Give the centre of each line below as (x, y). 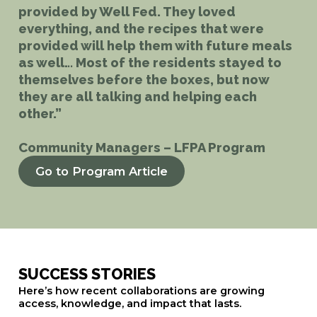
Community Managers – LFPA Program (142, 147)
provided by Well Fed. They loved (127, 11)
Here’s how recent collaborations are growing (141, 291)
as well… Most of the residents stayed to (150, 62)
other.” (40, 113)
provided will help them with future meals (155, 45)
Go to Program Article (101, 171)
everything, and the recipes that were (141, 28)
